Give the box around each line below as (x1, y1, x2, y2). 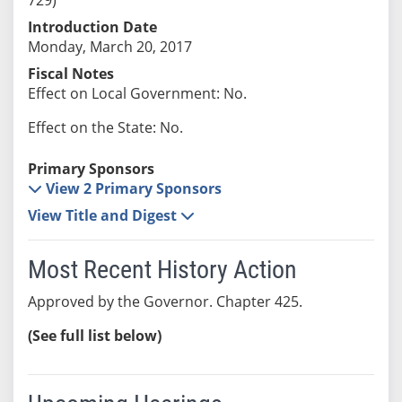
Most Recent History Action (27, 254, 297, 284)
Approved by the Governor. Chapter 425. (27, 291, 302, 311)
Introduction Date (27, 16, 157, 37)
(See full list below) (27, 325, 162, 345)
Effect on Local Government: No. (27, 83, 247, 103)
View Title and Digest (27, 205, 180, 225)
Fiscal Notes (27, 63, 114, 83)
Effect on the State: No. (27, 117, 183, 137)
